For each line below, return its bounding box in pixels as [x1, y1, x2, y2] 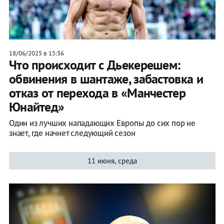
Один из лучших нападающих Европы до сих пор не [8, 117, 195, 129]
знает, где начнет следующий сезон [8, 127, 135, 139]
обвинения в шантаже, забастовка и [8, 70, 203, 87]
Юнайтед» [8, 98, 64, 115]
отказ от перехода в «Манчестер [8, 84, 185, 101]
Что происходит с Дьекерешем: [8, 56, 180, 73]
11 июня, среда [87, 156, 137, 166]
